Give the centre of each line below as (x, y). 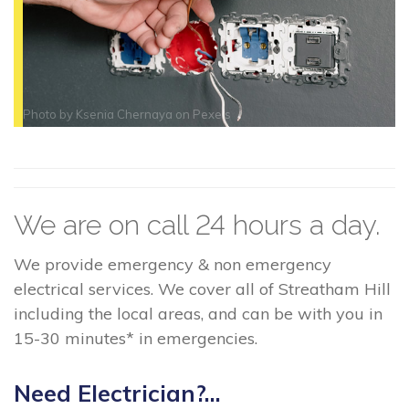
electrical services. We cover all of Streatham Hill (202, 289)
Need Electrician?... (117, 393)
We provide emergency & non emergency (173, 265)
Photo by (49, 115)
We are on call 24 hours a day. (197, 225)
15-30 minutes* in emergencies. (136, 339)
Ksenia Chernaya (124, 115)
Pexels (212, 115)
